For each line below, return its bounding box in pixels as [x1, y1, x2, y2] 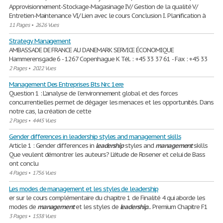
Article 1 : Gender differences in [9, 141, 96, 150]
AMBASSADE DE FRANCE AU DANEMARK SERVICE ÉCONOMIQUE [9, 46, 174, 54]
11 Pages [9, 21, 29, 28]
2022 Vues [32, 65, 56, 72]
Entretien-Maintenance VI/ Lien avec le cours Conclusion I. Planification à [9, 11, 206, 20]
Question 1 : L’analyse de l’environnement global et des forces [9, 89, 178, 98]
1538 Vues [32, 213, 56, 220]
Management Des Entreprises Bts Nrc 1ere [9, 80, 124, 89]
